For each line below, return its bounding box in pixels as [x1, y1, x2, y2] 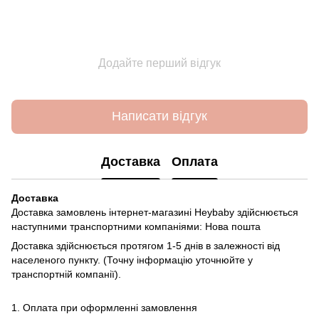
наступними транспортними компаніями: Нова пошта [11, 220, 261, 232]
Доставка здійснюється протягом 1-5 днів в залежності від [11, 239, 280, 251]
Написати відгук [112, 109, 207, 124]
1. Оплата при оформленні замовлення [11, 301, 197, 313]
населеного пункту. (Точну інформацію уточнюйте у [11, 253, 253, 266]
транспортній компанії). [11, 268, 121, 280]
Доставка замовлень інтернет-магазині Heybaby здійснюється [11, 206, 298, 218]
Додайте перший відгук [98, 56, 221, 69]
